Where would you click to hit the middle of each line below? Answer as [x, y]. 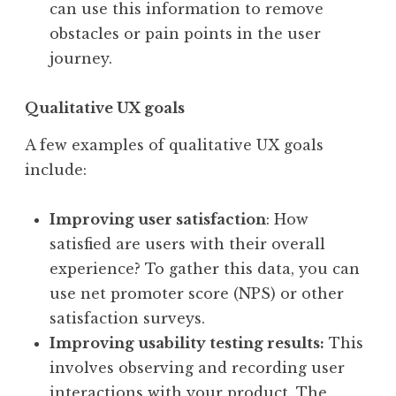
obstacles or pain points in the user [185, 34]
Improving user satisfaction [158, 220]
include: [58, 170]
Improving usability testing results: [187, 343]
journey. [83, 59]
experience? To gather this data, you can [205, 269]
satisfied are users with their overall [187, 244]
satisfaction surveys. [129, 319]
